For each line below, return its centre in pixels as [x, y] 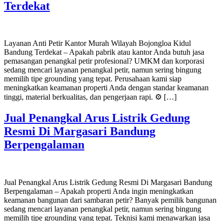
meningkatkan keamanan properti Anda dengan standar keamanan [106, 88]
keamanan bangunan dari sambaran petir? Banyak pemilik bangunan [110, 200]
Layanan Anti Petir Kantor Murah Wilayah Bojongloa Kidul [97, 43]
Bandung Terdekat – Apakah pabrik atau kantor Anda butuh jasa [104, 52]
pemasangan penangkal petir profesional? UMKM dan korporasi [104, 61]
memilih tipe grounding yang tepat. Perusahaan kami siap [93, 79]
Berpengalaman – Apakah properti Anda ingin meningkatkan [99, 191]
